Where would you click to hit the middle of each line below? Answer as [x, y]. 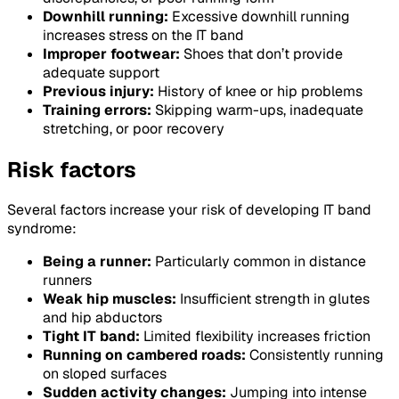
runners [67, 281]
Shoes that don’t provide [261, 53]
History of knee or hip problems [258, 91]
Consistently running [315, 355]
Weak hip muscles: [110, 299]
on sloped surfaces [105, 374]
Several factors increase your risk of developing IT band [189, 210]
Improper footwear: [111, 53]
